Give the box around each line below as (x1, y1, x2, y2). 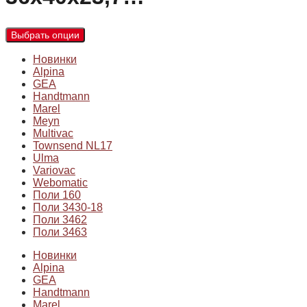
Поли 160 (33, 189, 81, 201)
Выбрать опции (11, 29, 79, 41)
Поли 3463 (33, 226, 87, 238)
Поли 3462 (33, 214, 87, 226)
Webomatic (33, 177, 88, 189)
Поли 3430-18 (33, 201, 103, 214)
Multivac (33, 127, 73, 140)
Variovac (33, 164, 75, 177)
